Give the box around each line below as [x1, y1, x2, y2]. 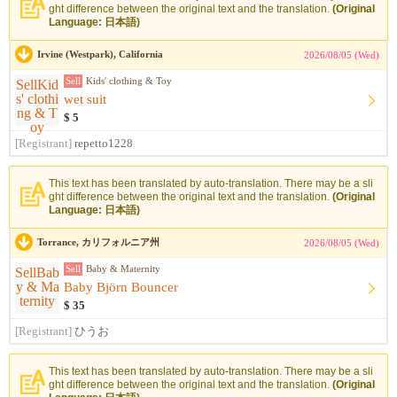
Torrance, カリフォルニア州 [37, 237, 160, 247]
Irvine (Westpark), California [37, 49, 163, 59]
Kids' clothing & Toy [86, 75, 172, 86]
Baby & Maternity [86, 263, 160, 274]
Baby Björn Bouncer [64, 280, 178, 294]
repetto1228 [74, 137, 133, 150]
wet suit [64, 92, 106, 106]
